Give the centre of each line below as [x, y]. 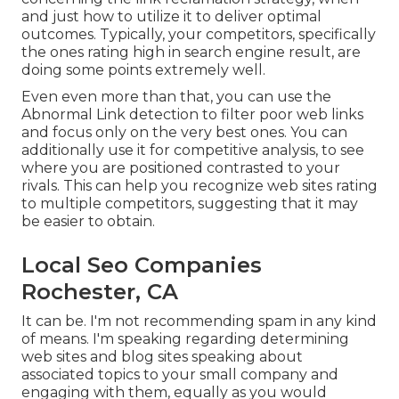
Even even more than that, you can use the [176, 96]
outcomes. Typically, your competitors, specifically [199, 34]
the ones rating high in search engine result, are [191, 52]
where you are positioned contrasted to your [181, 167]
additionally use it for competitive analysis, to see [193, 150]
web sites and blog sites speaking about [162, 356]
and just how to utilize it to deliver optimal [171, 16]
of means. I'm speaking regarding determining [185, 338]
